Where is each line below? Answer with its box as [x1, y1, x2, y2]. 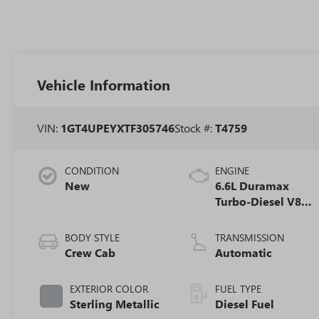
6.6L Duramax [215, 178, 290, 194]
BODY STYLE [65, 231, 120, 245]
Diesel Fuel [215, 296, 275, 312]
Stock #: [174, 120, 216, 136]
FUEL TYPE [215, 282, 262, 296]
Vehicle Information [37, 75, 171, 95]
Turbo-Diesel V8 [215, 194, 302, 209]
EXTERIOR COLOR [70, 282, 149, 296]
